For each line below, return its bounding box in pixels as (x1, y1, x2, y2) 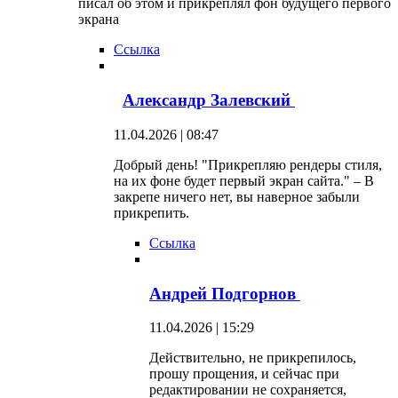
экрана (78, 12, 119, 28)
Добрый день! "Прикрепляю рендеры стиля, (114, 156, 382, 172)
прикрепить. (114, 204, 189, 220)
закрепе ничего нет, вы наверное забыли (114, 188, 360, 204)
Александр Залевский (123, 91, 295, 110)
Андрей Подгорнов (149, 283, 300, 303)
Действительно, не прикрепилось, (149, 350, 356, 366)
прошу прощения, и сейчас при (149, 366, 339, 382)
